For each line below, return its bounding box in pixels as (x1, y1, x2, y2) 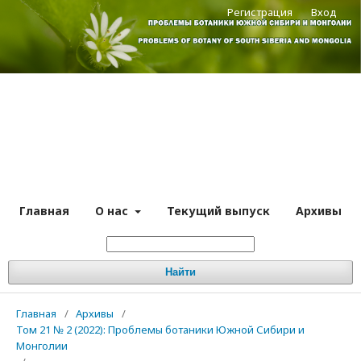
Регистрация (227, 5, 293, 19)
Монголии (16, 338, 68, 353)
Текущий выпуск (166, 203, 270, 218)
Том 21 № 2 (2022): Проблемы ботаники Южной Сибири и (16, 322, 305, 337)
